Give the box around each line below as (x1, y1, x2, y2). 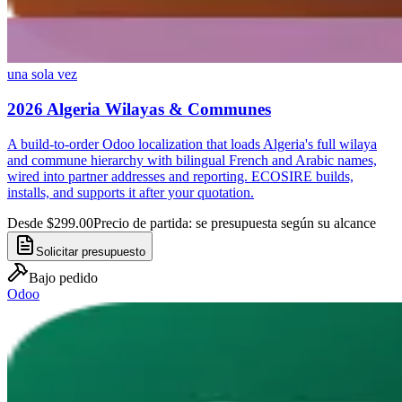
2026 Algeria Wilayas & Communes (7, 100, 271, 118)
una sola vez (7, 66, 77, 83)
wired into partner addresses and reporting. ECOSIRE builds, (7, 168, 354, 184)
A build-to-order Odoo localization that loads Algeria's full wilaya (7, 135, 377, 152)
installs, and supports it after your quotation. (7, 184, 254, 200)
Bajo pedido (29, 269, 98, 285)
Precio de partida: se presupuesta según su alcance (93, 214, 376, 231)
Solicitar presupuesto (36, 244, 145, 258)
